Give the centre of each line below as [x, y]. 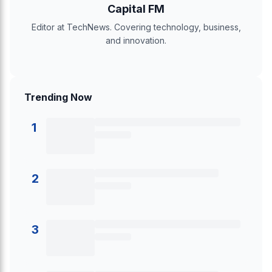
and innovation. [136, 40]
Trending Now [58, 97]
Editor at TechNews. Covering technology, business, [136, 27]
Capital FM [136, 9]
